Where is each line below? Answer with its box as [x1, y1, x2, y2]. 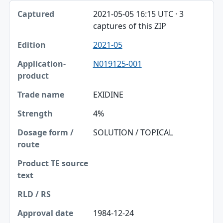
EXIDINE [93, 89, 123, 101]
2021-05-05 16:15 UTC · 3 [93, 8, 184, 20]
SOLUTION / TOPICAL [93, 127, 173, 138]
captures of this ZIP [93, 20, 166, 32]
